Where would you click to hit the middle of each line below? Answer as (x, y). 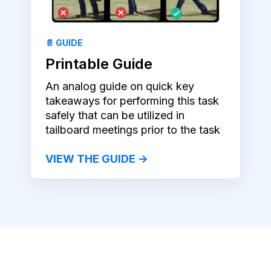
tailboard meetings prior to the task (133, 130)
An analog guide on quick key (120, 87)
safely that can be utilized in (115, 116)
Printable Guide (99, 64)
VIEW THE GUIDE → (97, 159)
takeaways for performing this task (132, 101)
